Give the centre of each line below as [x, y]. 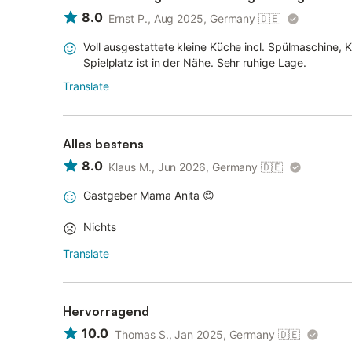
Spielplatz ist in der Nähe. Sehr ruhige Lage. [195, 62]
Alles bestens [103, 144]
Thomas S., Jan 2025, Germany [195, 334]
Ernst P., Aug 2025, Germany [182, 18]
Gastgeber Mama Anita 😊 [149, 195]
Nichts [100, 227]
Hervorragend [106, 311]
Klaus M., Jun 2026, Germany [183, 167]
